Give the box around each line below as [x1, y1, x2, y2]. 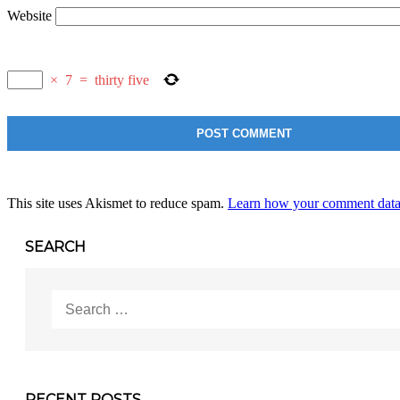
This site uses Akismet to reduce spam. [7, 196, 228, 212]
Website [7, 8, 52, 24]
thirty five [95, 71, 149, 87]
